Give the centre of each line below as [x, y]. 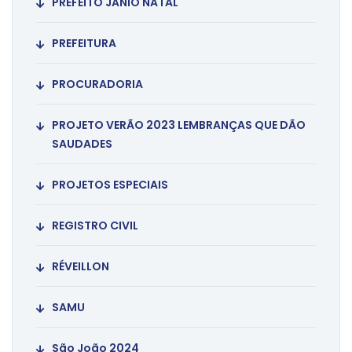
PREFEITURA [84, 44]
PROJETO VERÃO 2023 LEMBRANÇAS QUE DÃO [179, 125]
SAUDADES [82, 144]
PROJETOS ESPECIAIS [110, 185]
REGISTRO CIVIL [95, 226]
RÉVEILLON [81, 267]
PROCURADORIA [97, 84]
